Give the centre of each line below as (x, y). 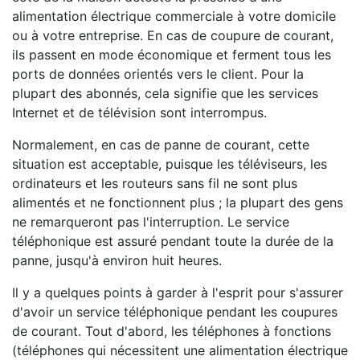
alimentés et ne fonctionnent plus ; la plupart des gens (178, 202)
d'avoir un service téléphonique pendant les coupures (175, 312)
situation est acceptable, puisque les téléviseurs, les (170, 164)
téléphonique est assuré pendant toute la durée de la (173, 241)
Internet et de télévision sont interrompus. (139, 112)
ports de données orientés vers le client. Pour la (158, 74)
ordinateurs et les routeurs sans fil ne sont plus (155, 183)
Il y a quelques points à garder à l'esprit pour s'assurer (178, 292)
